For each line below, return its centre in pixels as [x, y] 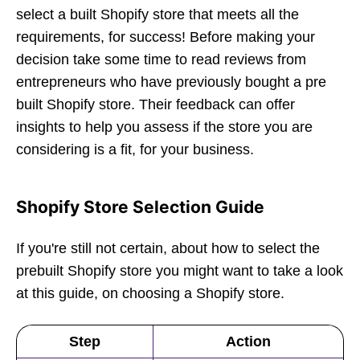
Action [248, 342]
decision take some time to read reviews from [161, 59]
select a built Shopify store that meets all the [157, 14]
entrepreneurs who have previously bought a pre [171, 82]
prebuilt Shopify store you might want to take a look [180, 271]
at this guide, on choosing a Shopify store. [150, 293]
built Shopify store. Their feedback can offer [155, 104]
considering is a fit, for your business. [135, 149]
